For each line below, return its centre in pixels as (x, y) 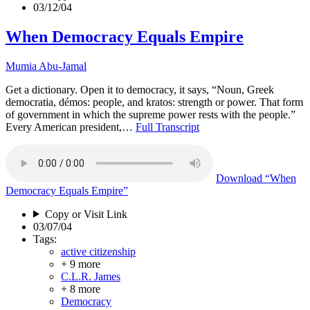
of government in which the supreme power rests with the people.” (152, 114)
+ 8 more (81, 289)
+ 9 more (81, 264)
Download (239, 178)
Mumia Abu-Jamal (46, 66)
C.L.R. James (91, 276)
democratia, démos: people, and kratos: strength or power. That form (154, 102)
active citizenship (98, 251)
